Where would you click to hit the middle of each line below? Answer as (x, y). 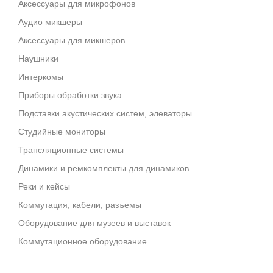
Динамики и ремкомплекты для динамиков (104, 168)
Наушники (38, 58)
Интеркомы (41, 77)
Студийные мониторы (62, 132)
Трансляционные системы (71, 150)
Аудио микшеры (50, 22)
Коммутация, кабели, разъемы (80, 205)
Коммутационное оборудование (83, 241)
